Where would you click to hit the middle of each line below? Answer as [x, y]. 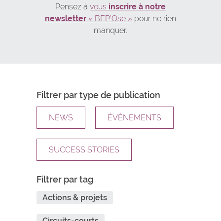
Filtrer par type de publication [98, 95]
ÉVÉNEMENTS [134, 118]
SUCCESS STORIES [84, 150]
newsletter [66, 18]
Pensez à [73, 7]
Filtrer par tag [65, 179]
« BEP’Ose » [109, 18]
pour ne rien [154, 18]
